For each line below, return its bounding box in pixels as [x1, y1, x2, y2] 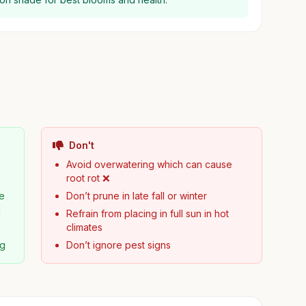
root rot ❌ [66, 172, 110, 184]
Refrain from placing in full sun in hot [66, 208, 229, 219]
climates [66, 221, 102, 233]
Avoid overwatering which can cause [66, 158, 232, 170]
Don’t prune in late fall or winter [66, 190, 207, 201]
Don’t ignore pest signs [66, 239, 171, 251]
